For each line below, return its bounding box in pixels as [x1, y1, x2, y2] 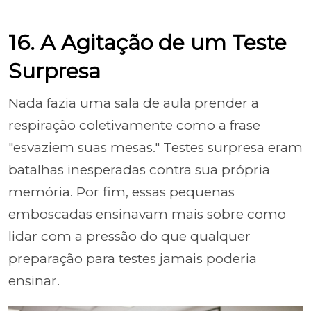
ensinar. [8, 273, 60, 289]
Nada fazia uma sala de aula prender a [8, 95, 259, 111]
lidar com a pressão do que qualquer [8, 228, 251, 244]
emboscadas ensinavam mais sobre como [8, 206, 286, 222]
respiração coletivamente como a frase [8, 117, 260, 133]
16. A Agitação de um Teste [8, 30, 287, 56]
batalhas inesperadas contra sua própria [8, 162, 270, 178]
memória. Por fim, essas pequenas [8, 184, 235, 200]
